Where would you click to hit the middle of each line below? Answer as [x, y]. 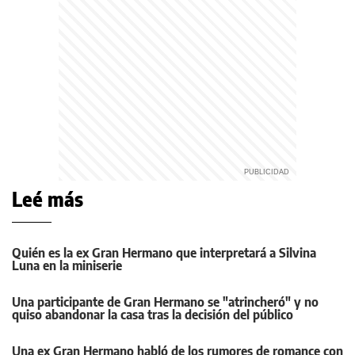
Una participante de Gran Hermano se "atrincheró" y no [165, 302]
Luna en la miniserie [67, 266]
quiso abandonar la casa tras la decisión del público [153, 315]
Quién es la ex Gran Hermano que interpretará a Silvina [164, 253]
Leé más [48, 199]
